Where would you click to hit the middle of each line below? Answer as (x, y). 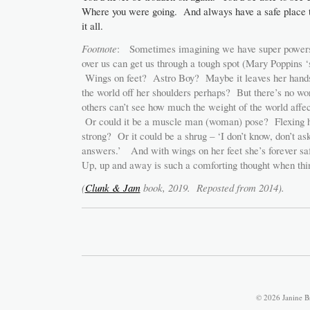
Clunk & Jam (112, 188)
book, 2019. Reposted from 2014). (212, 188)
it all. (95, 26)
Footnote (99, 48)
